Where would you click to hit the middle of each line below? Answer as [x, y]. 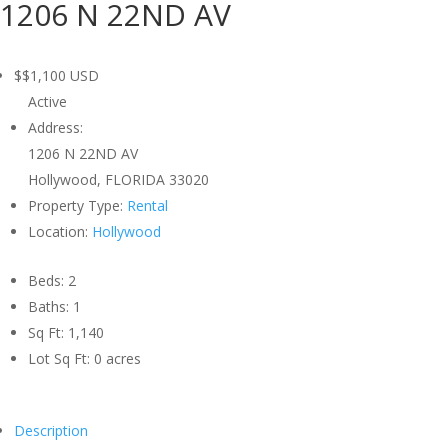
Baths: [50, 306]
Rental [147, 205]
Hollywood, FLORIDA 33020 [118, 179]
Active [47, 101]
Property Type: [77, 205]
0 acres [117, 358]
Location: [60, 231]
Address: [55, 127]
